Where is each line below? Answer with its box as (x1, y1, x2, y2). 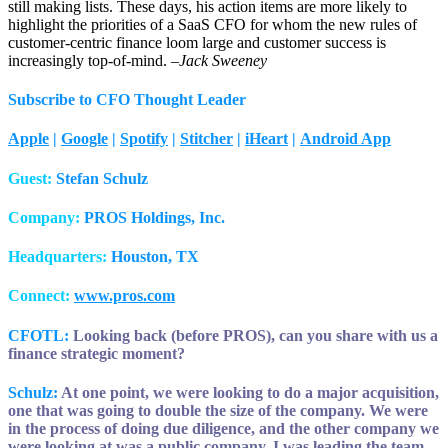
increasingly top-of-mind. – (8, 51, 179, 69)
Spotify (120, 130, 168, 148)
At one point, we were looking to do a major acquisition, (58, 383, 439, 401)
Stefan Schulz (52, 169, 148, 187)
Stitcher (180, 130, 233, 148)
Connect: (8, 287, 70, 305)
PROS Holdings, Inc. (80, 208, 225, 226)
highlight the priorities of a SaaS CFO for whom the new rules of (8, 15, 417, 33)
